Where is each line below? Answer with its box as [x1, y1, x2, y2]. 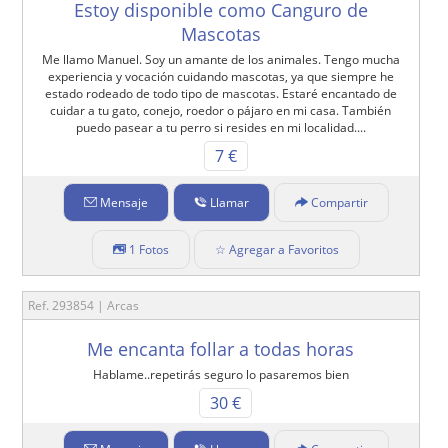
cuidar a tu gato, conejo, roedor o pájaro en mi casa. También [50, 102, 392, 120]
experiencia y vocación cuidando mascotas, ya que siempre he [47, 68, 394, 86]
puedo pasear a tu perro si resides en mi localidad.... [75, 119, 366, 137]
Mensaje [99, 194, 148, 212]
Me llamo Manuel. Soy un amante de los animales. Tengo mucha [41, 51, 400, 69]
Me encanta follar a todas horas [87, 337, 355, 362]
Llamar [209, 194, 249, 212]
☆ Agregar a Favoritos [214, 241, 339, 259]
